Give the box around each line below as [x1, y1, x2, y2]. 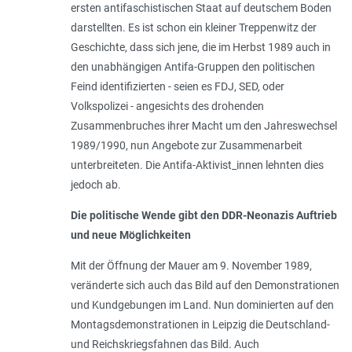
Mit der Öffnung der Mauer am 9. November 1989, [70, 259, 312, 273]
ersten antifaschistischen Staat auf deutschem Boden [70, 2, 332, 15]
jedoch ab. [70, 178, 121, 192]
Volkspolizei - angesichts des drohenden [70, 100, 264, 113]
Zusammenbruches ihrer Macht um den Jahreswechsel [70, 119, 337, 133]
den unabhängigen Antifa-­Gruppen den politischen [70, 60, 315, 74]
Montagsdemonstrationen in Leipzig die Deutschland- [70, 318, 330, 332]
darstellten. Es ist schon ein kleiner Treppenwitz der [70, 21, 317, 35]
